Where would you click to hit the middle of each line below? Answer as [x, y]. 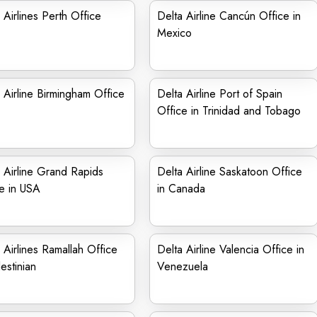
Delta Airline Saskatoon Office [230, 172]
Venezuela [183, 266]
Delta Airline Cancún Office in [229, 16]
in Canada [181, 189]
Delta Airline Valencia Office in [231, 249]
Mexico [174, 33]
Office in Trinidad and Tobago [229, 111]
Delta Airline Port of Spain [220, 94]
